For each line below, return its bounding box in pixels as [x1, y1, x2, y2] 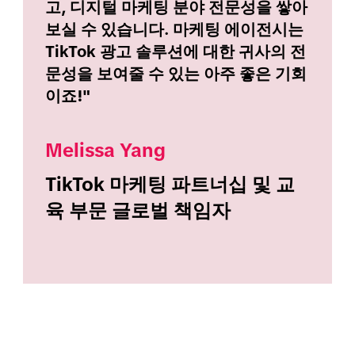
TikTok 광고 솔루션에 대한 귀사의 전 [45, 42, 307, 60]
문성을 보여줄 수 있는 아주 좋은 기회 [45, 64, 307, 82]
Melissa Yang [45, 139, 166, 162]
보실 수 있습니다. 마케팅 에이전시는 [45, 20, 304, 38]
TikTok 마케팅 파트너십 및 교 [45, 173, 296, 195]
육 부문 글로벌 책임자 [45, 199, 231, 221]
